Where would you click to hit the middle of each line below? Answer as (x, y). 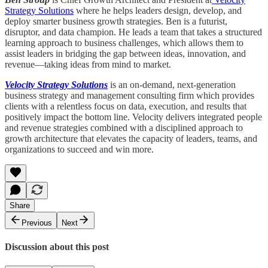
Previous (37, 223)
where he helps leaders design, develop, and (158, 11)
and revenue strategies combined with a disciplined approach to (124, 128)
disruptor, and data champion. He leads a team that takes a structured (133, 32)
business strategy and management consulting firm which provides (130, 96)
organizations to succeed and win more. (79, 150)
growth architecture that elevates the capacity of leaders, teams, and (131, 139)
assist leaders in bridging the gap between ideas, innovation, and (125, 54)
